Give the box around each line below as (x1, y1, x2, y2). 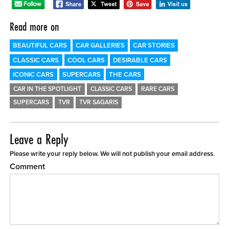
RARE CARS (141, 85, 174, 94)
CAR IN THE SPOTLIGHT (13, 85, 82, 94)
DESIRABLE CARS (112, 56, 167, 64)
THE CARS (108, 71, 141, 79)
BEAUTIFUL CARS (13, 41, 67, 50)
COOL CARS (67, 56, 105, 64)
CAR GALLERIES (75, 41, 125, 50)
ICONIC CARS (13, 71, 54, 79)
